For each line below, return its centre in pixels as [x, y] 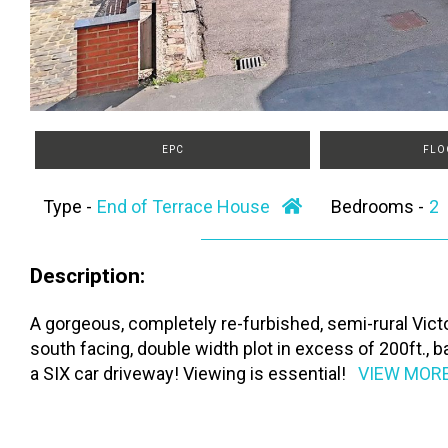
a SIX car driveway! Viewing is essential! [188, 374]
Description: [87, 276]
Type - [70, 207]
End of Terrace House [190, 207]
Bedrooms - [380, 207]
